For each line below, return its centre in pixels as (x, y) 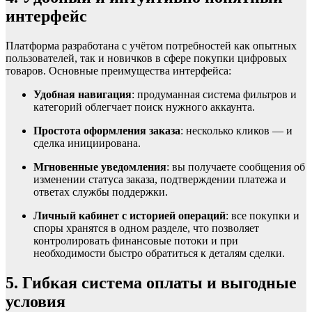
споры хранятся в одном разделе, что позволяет (146, 228)
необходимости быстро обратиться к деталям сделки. (159, 253)
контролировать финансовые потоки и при (136, 240)
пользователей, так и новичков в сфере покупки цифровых (146, 58)
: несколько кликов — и (236, 130)
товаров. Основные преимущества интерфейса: (118, 70)
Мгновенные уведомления (100, 166)
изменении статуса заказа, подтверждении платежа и (160, 179)
